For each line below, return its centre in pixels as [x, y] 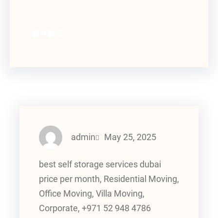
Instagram [58, 33]
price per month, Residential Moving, [109, 179]
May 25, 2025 [130, 137]
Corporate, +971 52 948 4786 [95, 209]
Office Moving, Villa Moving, [92, 194]
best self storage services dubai [100, 165]
